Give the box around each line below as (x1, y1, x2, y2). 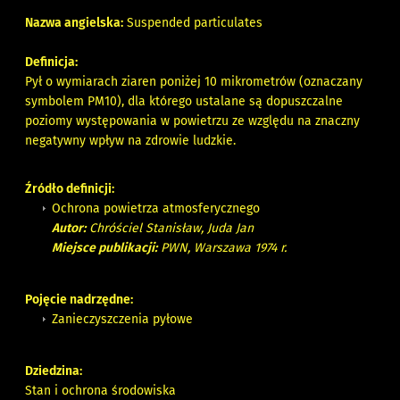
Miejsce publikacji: (52, 239, 158, 255)
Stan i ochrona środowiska (25, 382, 177, 398)
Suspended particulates (127, 14, 263, 30)
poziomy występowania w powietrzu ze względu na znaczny (25, 112, 361, 129)
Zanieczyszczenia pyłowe (52, 311, 194, 327)
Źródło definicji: (25, 180, 115, 196)
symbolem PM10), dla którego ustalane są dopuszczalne (25, 93, 344, 109)
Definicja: (25, 54, 79, 70)
